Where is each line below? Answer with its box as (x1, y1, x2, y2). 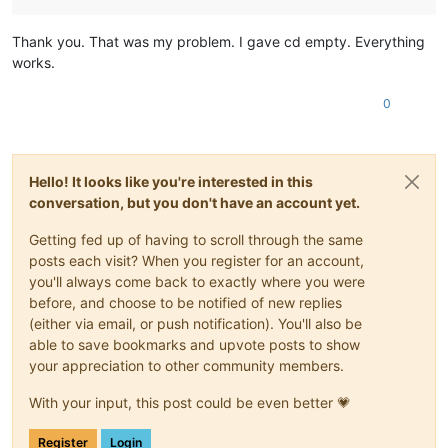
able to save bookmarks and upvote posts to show (29, 335, 360, 353)
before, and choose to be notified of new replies (29, 293, 342, 311)
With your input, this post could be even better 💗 (29, 393, 351, 411)
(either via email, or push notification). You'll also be (29, 314, 362, 332)
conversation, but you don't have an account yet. (29, 193, 360, 211)
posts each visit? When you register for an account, (29, 251, 364, 269)
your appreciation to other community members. (29, 356, 344, 374)
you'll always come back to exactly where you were (29, 272, 365, 290)
